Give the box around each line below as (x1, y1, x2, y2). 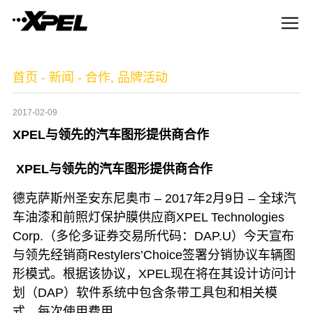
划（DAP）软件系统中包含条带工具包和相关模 (12, 285, 277, 300)
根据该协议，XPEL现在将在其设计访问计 (62, 266, 296, 281)
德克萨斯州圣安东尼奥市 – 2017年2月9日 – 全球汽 (12, 191, 296, 205)
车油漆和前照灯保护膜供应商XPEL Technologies (12, 210, 284, 224)
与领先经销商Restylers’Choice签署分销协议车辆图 (12, 247, 296, 262)
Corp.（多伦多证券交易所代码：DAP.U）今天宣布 (12, 228, 294, 243)
